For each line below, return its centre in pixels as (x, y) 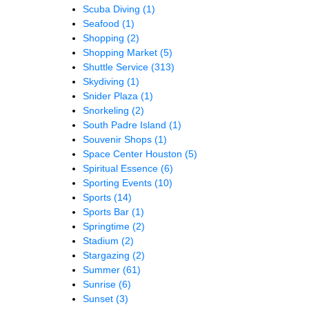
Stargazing (108, 256)
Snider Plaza (112, 96)
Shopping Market (121, 53)
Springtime (108, 227)
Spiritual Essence (122, 169)
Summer (103, 270)
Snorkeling (107, 111)
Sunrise (101, 285)
